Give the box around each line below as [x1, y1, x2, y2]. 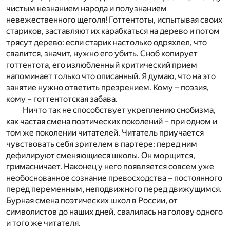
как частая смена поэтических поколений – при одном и [6, 117, 217, 127]
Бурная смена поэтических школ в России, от [6, 196, 178, 206]
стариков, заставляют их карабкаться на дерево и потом [6, 26, 220, 36]
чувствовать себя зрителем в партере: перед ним [6, 139, 197, 149]
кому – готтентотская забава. [6, 94, 118, 104]
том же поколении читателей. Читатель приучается [6, 128, 204, 138]
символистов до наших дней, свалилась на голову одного [6, 207, 223, 217]
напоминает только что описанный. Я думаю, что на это [6, 71, 216, 82]
